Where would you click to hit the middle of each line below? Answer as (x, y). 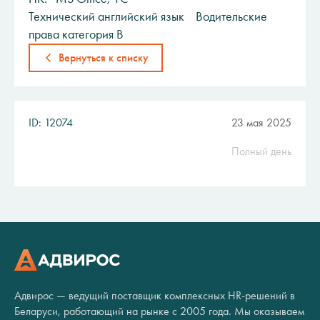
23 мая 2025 (261, 122)
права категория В (76, 34)
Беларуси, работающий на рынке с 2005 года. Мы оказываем (159, 311)
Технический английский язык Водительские (148, 16)
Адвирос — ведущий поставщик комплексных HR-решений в (155, 295)
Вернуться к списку (104, 57)
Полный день (261, 151)
